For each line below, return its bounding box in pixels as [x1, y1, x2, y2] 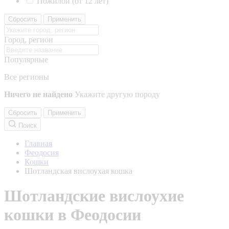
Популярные [4, 55, 48, 64]
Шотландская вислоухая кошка [25, 167, 132, 175]
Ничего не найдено [4, 90, 73, 99]
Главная [25, 139, 52, 148]
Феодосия [25, 148, 59, 157]
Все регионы [4, 73, 49, 81]
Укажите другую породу [75, 90, 160, 99]
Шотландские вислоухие [4, 187, 184, 205]
